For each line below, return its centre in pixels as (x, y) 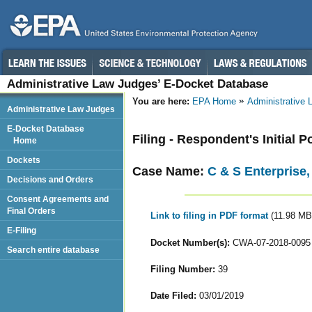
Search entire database (53, 250)
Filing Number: (182, 269)
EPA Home (214, 101)
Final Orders (31, 211)
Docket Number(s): (190, 242)
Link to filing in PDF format (210, 216)
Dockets (24, 160)
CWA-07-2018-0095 (270, 242)
